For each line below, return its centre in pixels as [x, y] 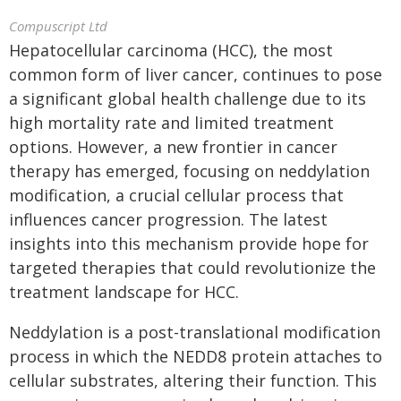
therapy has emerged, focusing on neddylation [189, 171]
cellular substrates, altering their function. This [193, 380]
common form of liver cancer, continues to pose [196, 74]
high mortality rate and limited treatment [171, 123]
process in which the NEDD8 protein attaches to [196, 356]
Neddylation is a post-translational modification [195, 332]
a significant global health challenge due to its [188, 98]
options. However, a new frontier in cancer [173, 147]
